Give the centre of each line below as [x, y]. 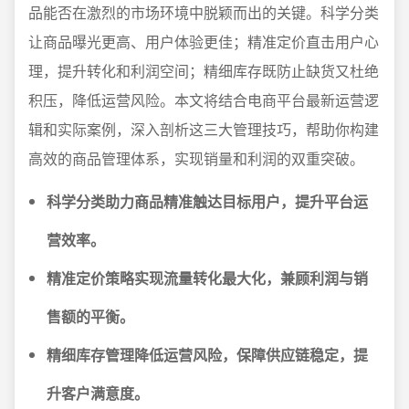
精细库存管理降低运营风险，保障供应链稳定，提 [207, 355]
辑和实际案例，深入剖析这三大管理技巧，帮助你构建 [204, 129]
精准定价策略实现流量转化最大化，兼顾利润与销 [207, 278]
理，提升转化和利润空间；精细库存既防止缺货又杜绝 [204, 71]
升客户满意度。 [98, 393]
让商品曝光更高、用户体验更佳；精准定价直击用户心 [204, 42]
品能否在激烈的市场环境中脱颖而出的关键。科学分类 [204, 12]
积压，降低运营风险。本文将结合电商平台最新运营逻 [204, 100]
